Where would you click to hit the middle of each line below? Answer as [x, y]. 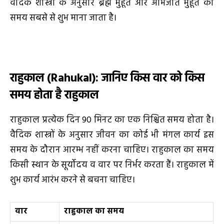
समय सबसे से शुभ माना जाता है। [63, 18]
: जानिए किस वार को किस [150, 78]
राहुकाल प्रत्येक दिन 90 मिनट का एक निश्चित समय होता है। [112, 120]
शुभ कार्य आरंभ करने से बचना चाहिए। [72, 180]
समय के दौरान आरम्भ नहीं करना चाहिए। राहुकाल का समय [112, 150]
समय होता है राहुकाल [54, 95]
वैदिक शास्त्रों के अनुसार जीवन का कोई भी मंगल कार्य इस [112, 135]
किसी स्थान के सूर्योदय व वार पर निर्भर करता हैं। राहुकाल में [112, 165]
